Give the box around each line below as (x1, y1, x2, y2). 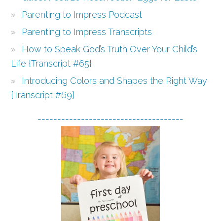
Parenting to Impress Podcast (22, 9, 143, 20)
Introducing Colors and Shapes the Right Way (22, 75, 208, 86)
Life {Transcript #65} (11, 58, 92, 69)
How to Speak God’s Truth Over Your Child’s (22, 44, 198, 55)
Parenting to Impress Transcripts (22, 27, 152, 37)
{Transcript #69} (11, 90, 75, 101)
